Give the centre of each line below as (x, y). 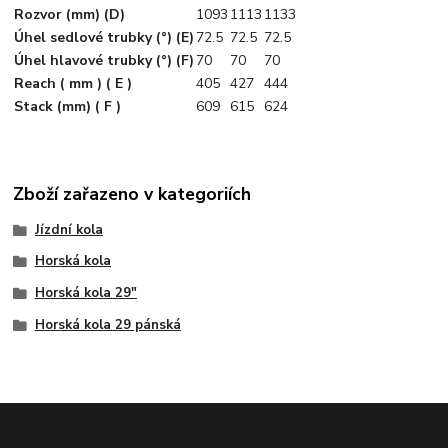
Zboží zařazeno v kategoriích (132, 194)
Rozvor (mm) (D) (70, 14)
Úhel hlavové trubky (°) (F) (104, 60)
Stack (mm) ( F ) (68, 106)
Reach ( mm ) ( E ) (73, 83)
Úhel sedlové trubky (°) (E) (104, 37)
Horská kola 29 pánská (107, 324)
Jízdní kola (68, 229)
